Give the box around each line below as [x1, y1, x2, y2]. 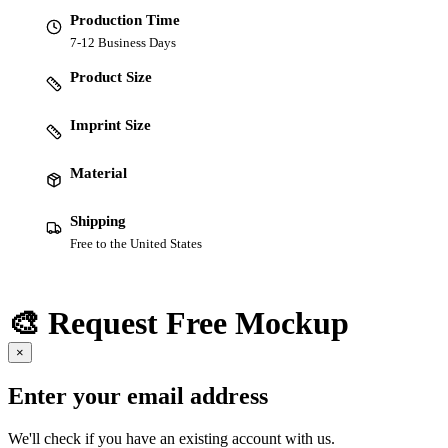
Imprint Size [70, 117, 151, 134]
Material [70, 165, 127, 182]
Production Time [70, 12, 180, 29]
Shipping [70, 213, 126, 230]
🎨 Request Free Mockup [8, 304, 349, 341]
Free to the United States [70, 236, 202, 252]
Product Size [70, 69, 152, 86]
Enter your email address [8, 382, 268, 409]
